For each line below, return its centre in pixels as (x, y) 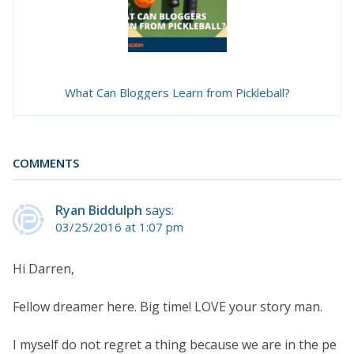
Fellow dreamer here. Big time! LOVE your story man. (168, 307)
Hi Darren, (43, 269)
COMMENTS (46, 162)
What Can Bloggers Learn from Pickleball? (177, 92)
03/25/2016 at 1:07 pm (119, 227)
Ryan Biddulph (99, 211)
